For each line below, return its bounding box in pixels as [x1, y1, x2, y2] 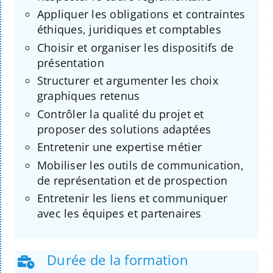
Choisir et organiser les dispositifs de [37, 40, 234, 55]
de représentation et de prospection [37, 172, 228, 188]
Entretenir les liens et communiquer [37, 191, 228, 206]
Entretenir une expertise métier [37, 140, 202, 155]
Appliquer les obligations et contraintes [37, 7, 246, 22]
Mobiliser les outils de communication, [37, 157, 244, 172]
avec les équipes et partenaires [37, 206, 202, 221]
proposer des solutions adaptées [37, 121, 211, 136]
